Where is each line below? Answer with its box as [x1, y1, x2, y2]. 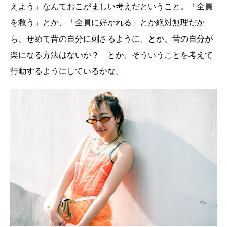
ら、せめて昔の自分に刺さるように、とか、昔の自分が [10, 33, 213, 44]
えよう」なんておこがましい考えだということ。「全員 [10, 1, 213, 12]
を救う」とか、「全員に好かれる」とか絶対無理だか [10, 17, 205, 28]
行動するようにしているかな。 [10, 66, 124, 77]
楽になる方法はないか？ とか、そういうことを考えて [10, 50, 213, 60]
